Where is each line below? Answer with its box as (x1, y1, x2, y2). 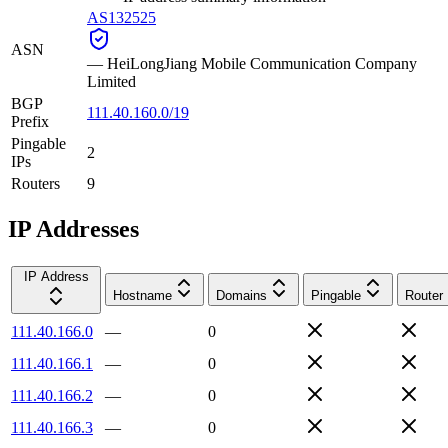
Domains (216, 287, 267, 303)
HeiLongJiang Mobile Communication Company (107, 54, 417, 72)
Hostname (113, 287, 172, 303)
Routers (11, 174, 60, 192)
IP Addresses (8, 215, 139, 242)
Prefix (11, 112, 49, 130)
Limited (87, 72, 136, 90)
